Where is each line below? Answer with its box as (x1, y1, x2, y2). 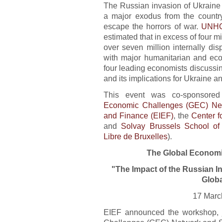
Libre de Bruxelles (104, 131, 167, 141)
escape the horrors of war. (104, 21, 202, 31)
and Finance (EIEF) (104, 111, 173, 120)
